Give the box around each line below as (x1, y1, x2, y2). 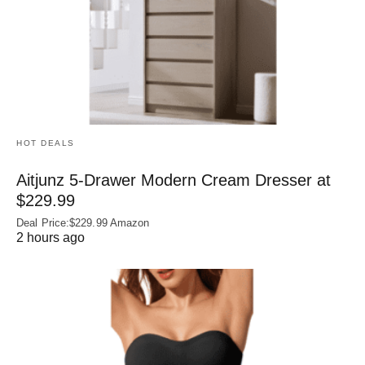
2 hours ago (16, 230, 85, 244)
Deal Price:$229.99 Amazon (16, 216, 150, 229)
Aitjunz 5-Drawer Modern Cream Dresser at (16, 170, 331, 189)
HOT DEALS (16, 138, 75, 147)
